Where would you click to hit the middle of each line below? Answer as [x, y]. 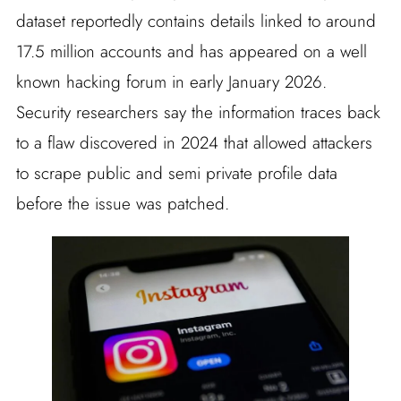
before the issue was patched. [122, 204]
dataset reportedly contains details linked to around [196, 21]
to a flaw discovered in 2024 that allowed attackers [194, 143]
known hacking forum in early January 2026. [171, 82]
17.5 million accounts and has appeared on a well [191, 52]
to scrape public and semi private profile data [176, 174]
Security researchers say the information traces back [198, 113]
